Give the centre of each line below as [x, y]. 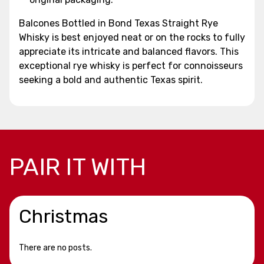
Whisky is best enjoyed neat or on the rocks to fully [132, 37]
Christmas [64, 216]
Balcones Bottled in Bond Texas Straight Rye [118, 23]
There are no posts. [55, 247]
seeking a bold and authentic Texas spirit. [111, 80]
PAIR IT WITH [78, 167]
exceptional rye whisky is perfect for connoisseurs [131, 65]
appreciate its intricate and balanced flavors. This [129, 51]
